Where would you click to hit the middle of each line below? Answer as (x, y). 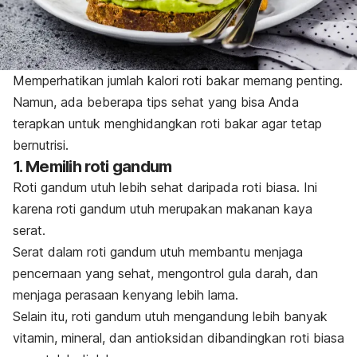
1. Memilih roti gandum (92, 166)
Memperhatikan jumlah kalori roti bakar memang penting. (178, 80)
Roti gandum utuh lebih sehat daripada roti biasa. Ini (165, 187)
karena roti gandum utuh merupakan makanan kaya (163, 208)
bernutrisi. (41, 145)
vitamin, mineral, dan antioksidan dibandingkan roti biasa (178, 337)
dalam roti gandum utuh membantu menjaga (173, 251)
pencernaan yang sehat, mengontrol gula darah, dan (165, 273)
